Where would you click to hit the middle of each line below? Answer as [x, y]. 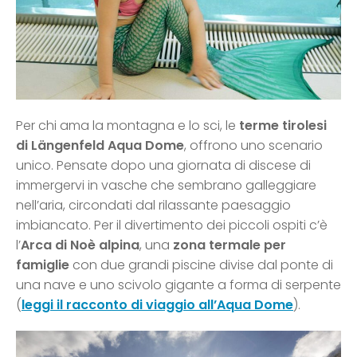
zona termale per [229, 245]
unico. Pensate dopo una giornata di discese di [163, 166]
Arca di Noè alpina [80, 245]
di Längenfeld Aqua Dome [100, 146]
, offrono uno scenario [253, 146]
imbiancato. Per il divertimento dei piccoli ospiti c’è [172, 226]
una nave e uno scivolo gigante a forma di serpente [178, 285]
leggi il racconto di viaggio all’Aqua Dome [157, 305]
